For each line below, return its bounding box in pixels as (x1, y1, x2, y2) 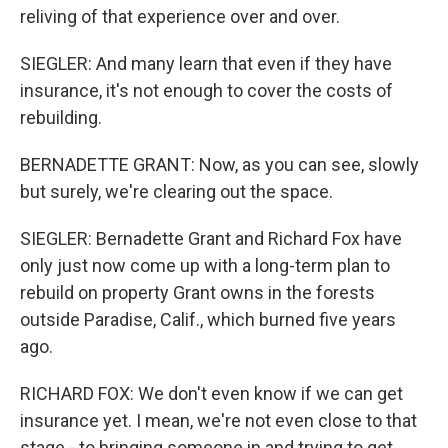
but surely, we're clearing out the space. (20, 181, 333, 202)
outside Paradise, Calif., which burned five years (20, 309, 396, 330)
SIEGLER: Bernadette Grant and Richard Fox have (20, 228, 402, 249)
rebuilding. (20, 107, 102, 128)
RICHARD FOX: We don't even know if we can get (20, 383, 403, 404)
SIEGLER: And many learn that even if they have (20, 53, 392, 74)
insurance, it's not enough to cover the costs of (20, 80, 393, 101)
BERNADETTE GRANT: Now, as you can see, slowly (20, 154, 419, 175)
